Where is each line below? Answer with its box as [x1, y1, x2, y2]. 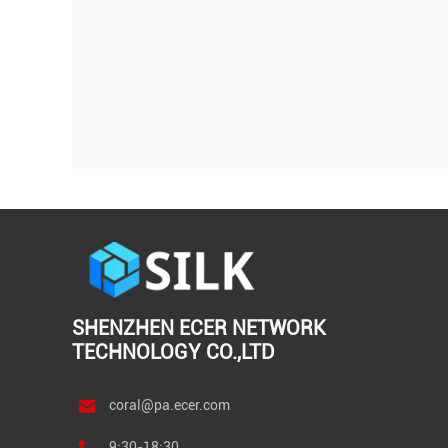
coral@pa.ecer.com [109, 397, 230, 414]
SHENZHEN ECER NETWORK [72, 316, 326, 341]
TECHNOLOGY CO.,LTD [72, 340, 275, 365]
